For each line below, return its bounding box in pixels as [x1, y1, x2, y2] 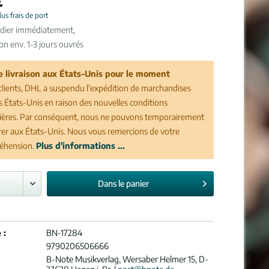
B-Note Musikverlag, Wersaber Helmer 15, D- [46, 254, 209, 264]
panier [125, 178, 149, 189]
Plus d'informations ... [36, 141, 125, 151]
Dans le [97, 178, 124, 189]
